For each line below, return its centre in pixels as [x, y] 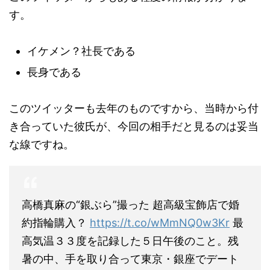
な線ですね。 [42, 144]
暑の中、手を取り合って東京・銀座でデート [130, 259]
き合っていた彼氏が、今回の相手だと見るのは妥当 [134, 126]
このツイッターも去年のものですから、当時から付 [134, 108]
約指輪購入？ [56, 222]
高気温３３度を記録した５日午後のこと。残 [130, 240]
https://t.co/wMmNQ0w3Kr [160, 222]
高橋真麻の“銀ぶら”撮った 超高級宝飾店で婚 [130, 204]
